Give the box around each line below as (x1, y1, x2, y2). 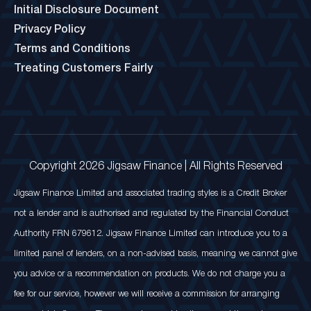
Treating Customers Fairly (14, 64, 153, 74)
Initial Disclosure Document (14, 6, 159, 15)
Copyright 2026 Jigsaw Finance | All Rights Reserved (28, 162, 283, 171)
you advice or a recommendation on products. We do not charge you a (14, 270, 285, 278)
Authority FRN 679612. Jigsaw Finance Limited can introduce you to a (14, 230, 287, 237)
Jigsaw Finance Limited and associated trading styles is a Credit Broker (14, 190, 287, 197)
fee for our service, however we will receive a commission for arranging (14, 290, 280, 298)
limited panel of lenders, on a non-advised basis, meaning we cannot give (14, 250, 297, 258)
